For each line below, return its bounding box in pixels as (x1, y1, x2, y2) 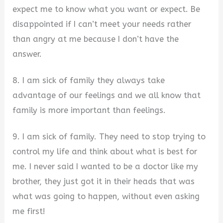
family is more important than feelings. (12, 106, 166, 115)
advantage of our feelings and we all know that (12, 91, 201, 101)
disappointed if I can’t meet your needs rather (12, 19, 192, 29)
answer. (12, 49, 42, 59)
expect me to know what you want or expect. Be (12, 4, 201, 14)
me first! (12, 206, 46, 216)
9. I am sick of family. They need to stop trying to (12, 131, 206, 141)
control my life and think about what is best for (12, 146, 198, 156)
